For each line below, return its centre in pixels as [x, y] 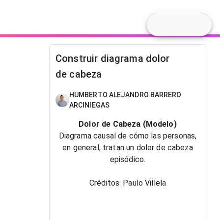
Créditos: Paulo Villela [128, 183]
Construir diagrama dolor [113, 58]
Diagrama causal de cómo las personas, [128, 136]
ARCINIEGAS [89, 105]
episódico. [128, 159]
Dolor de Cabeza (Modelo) [128, 124]
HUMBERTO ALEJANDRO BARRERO [125, 95]
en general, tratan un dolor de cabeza [128, 148]
